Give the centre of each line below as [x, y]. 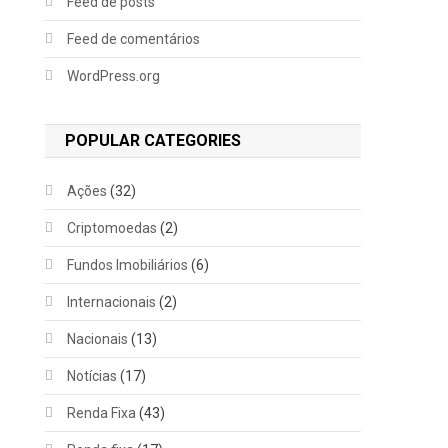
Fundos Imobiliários [128, 265]
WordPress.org [114, 76]
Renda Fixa [102, 413]
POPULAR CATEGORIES [153, 140]
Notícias [92, 376]
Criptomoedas [112, 228]
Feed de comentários [134, 39]
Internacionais [112, 302]
